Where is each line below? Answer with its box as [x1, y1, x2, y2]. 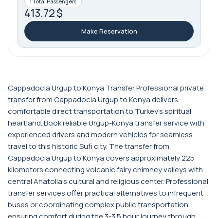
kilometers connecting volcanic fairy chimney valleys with [8, 164, 203, 175]
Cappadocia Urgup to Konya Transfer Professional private [8, 82, 204, 93]
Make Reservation [81, 26, 137, 36]
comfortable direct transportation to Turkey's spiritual [8, 106, 191, 116]
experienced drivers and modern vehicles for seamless [8, 129, 193, 140]
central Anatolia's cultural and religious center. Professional [8, 176, 208, 186]
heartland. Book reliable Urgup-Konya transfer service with [8, 117, 204, 128]
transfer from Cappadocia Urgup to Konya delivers [8, 94, 178, 105]
